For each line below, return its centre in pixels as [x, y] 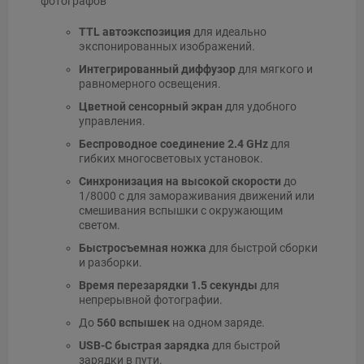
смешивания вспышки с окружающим [180, 211]
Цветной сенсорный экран [150, 107]
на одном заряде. [217, 323]
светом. [99, 225]
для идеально [228, 32]
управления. [112, 121]
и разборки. [110, 263]
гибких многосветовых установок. [171, 159]
